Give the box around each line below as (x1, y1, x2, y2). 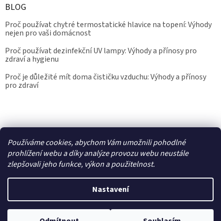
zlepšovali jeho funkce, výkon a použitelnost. (7, 159, 155, 170)
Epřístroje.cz (61, 206, 104, 216)
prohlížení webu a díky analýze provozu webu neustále (7, 148, 188, 159)
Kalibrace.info (63, 127, 104, 138)
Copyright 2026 (15, 206, 62, 216)
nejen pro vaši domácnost (5, 27, 91, 38)
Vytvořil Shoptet (96, 176, 144, 186)
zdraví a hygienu (5, 53, 59, 65)
